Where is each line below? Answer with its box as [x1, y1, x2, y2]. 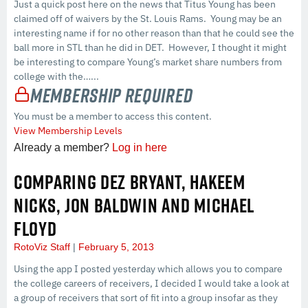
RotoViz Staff [14, 241, 73, 252]
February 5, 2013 [76, 241, 154, 252]
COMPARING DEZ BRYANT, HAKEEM [14, 167, 245, 196]
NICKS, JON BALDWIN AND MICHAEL [14, 190, 255, 219]
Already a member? [14, 141, 112, 153]
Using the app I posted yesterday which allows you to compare [14, 262, 283, 275]
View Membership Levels [14, 124, 122, 137]
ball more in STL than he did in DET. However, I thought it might [14, 41, 287, 54]
